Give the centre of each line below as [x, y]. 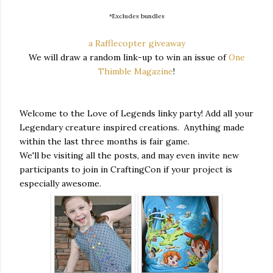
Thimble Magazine [136, 71]
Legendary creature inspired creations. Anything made [132, 127]
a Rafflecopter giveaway [136, 43]
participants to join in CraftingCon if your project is [126, 169]
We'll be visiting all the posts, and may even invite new [129, 155]
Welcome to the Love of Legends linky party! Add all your [136, 113]
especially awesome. [60, 183]
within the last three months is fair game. [105, 141]
